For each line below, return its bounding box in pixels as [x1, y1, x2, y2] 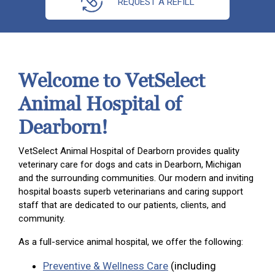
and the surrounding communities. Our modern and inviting [18, 172, 254, 184]
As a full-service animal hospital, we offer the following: [18, 236, 243, 248]
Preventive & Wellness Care [43, 260, 168, 273]
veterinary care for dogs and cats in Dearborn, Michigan [18, 159, 241, 171]
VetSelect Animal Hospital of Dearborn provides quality [18, 145, 239, 157]
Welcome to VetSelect [18, 69, 205, 94]
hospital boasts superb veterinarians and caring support [18, 186, 243, 198]
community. [18, 213, 65, 225]
